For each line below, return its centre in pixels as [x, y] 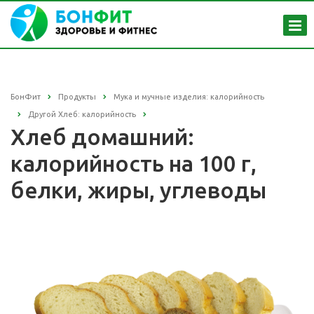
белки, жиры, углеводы [138, 190]
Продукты [77, 97]
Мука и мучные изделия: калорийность [189, 97]
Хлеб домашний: [102, 137]
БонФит [26, 97]
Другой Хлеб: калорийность [82, 115]
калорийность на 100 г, [134, 164]
